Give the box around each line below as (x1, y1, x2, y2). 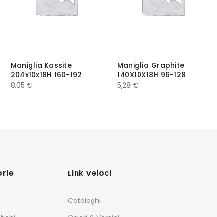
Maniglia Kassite (11, 60, 72, 70)
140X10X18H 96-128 (117, 69, 186, 79)
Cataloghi (67, 195, 101, 205)
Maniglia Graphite (117, 60, 185, 70)
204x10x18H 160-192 (11, 69, 82, 79)
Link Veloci (67, 167, 112, 179)
